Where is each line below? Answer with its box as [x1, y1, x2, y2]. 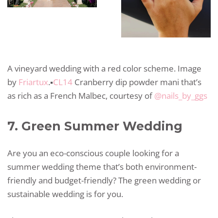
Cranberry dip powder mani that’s [73, 76, 201, 88]
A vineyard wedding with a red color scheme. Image [7, 62, 201, 74]
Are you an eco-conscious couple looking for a [7, 147, 179, 159]
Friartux [18, 76, 48, 88]
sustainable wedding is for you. [7, 188, 123, 200]
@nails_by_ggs [154, 90, 207, 101]
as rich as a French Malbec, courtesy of [7, 90, 154, 101]
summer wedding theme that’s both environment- [7, 161, 197, 172]
